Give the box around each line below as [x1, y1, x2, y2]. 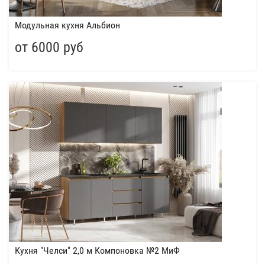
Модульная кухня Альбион [15, 20, 120, 31]
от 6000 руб [15, 39, 83, 56]
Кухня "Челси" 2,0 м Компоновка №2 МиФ [15, 245, 180, 256]
